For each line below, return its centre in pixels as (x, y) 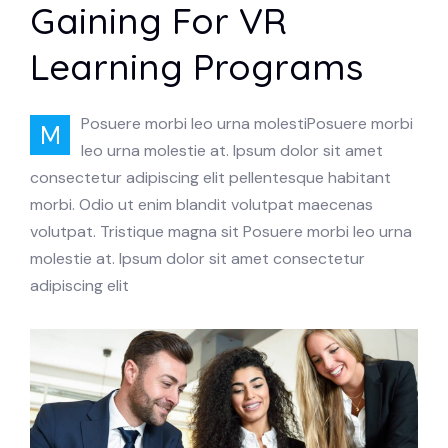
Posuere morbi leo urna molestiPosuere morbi (246, 123)
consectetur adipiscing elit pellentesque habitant (210, 177)
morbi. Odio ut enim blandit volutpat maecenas (201, 204)
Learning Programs (196, 66)
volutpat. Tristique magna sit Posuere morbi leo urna (221, 231)
